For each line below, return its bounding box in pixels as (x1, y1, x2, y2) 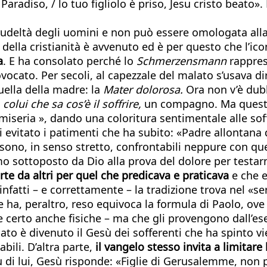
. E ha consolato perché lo (3, 53, 136, 68)
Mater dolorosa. (103, 82, 183, 97)
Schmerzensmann (136, 53, 226, 68)
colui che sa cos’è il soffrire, (3, 96, 141, 111)
